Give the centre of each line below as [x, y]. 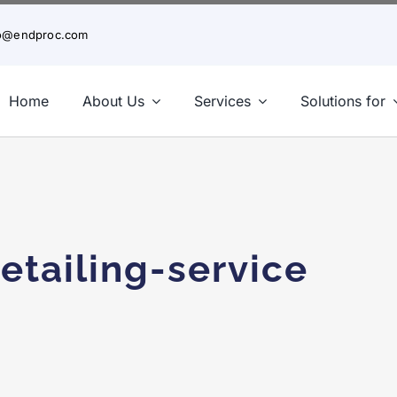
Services [223, 101]
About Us [114, 101]
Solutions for [343, 101]
